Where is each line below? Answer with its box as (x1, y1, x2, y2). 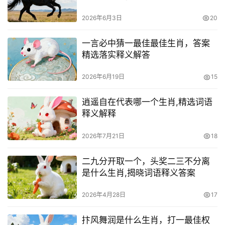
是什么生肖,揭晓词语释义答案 (81, 167, 195, 178)
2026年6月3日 (81, 14, 122, 22)
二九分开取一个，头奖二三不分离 (81, 156, 210, 166)
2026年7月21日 (81, 132, 125, 140)
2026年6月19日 (81, 73, 125, 81)
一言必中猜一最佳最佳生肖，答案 (81, 38, 210, 49)
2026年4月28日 (81, 190, 126, 198)
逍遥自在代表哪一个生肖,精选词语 (81, 97, 212, 107)
